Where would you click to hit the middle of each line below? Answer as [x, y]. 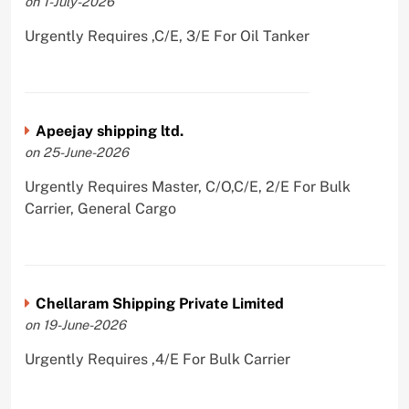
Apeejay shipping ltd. [109, 131]
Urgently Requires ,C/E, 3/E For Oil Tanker [167, 37]
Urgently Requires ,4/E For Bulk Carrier [157, 359]
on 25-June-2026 [76, 152]
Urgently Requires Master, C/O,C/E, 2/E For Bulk [187, 187]
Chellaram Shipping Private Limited [159, 303]
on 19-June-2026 [75, 324]
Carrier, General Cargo [100, 209]
